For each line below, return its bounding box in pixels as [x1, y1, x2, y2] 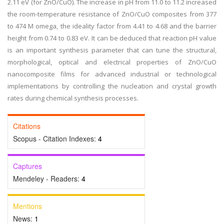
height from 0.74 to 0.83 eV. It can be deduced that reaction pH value [7, 33, 216, 42]
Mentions [13, 201, 42, 211]
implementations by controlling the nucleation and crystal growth [7, 81, 216, 90]
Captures [13, 161, 42, 171]
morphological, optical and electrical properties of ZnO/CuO [7, 57, 216, 66]
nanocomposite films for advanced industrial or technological [7, 69, 216, 78]
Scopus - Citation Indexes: [13, 133, 98, 143]
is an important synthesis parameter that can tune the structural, [7, 45, 216, 54]
